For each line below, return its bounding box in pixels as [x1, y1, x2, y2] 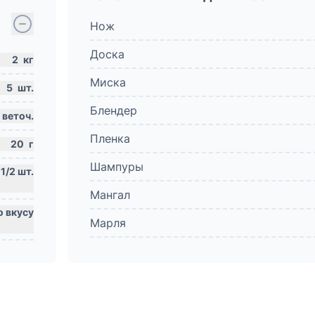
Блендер [90, 103, 137, 117]
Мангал [90, 188, 130, 202]
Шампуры [90, 160, 143, 174]
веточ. [2, 110, 34, 122]
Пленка [90, 131, 130, 146]
